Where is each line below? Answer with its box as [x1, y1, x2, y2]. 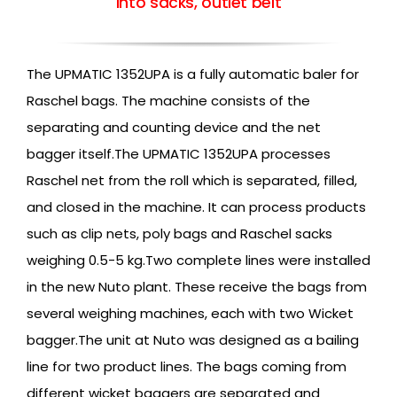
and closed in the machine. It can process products [27, 198, 366, 217]
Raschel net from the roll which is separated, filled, [27, 171, 357, 191]
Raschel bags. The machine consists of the [27, 91, 310, 111]
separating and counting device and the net [27, 118, 321, 137]
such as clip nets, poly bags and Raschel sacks [27, 224, 332, 244]
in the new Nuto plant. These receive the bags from [27, 277, 367, 297]
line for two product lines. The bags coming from [27, 357, 346, 377]
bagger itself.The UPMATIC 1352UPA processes [27, 144, 331, 164]
